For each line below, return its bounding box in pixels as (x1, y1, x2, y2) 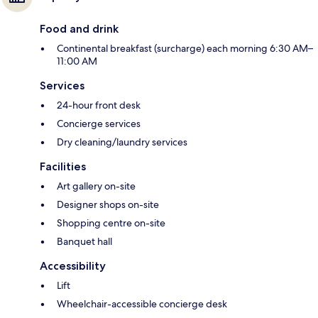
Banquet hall (57, 235, 112, 248)
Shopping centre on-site (57, 216, 165, 230)
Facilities (40, 160, 86, 174)
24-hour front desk (57, 99, 141, 112)
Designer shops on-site (57, 198, 159, 212)
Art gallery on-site (57, 180, 136, 193)
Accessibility (40, 259, 106, 273)
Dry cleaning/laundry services (57, 136, 187, 149)
